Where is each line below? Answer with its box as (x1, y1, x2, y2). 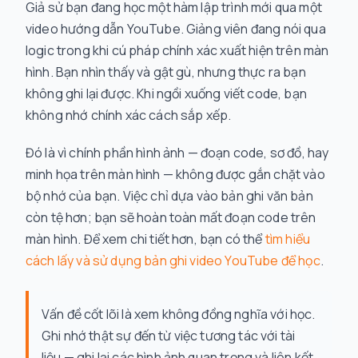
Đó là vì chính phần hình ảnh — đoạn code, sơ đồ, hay (26, 144, 329, 161)
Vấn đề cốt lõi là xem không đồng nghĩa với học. (42, 305, 316, 323)
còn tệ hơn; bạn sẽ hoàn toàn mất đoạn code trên (26, 209, 316, 226)
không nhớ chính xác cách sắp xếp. (26, 106, 232, 124)
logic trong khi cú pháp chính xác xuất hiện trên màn (26, 42, 329, 59)
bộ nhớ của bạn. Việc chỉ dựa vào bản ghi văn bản (26, 187, 313, 205)
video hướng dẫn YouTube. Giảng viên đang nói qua (26, 20, 326, 38)
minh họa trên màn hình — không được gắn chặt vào (26, 165, 325, 183)
